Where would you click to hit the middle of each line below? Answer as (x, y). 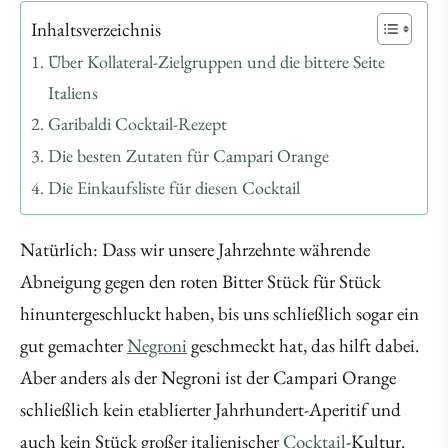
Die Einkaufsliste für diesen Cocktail (173, 188)
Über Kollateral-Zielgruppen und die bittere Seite (216, 62)
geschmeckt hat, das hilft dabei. (303, 346)
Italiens (72, 93)
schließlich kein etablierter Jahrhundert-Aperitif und (210, 410)
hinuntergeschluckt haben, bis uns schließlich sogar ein (219, 314)
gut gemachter (73, 346)
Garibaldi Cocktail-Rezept (137, 124)
